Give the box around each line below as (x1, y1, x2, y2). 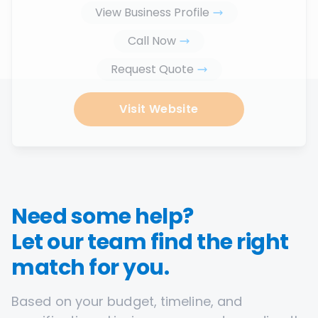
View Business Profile (94, 4, 209, 21)
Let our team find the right (11, 227, 289, 257)
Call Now (128, 33, 176, 49)
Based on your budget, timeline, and (11, 292, 243, 310)
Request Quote (110, 61, 194, 77)
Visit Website (119, 101, 199, 117)
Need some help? (11, 202, 194, 231)
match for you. (11, 253, 169, 283)
